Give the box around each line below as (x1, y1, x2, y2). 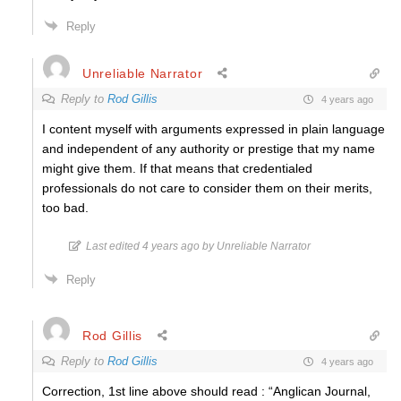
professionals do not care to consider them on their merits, (42, 181, 372, 195)
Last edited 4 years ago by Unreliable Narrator (86, 240, 311, 252)
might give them (42, 161, 132, 175)
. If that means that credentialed (132, 161, 312, 175)
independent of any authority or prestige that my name (67, 141, 375, 156)
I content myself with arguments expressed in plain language (42, 122, 385, 136)
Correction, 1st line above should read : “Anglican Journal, (42, 384, 371, 398)
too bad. (42, 200, 89, 215)
